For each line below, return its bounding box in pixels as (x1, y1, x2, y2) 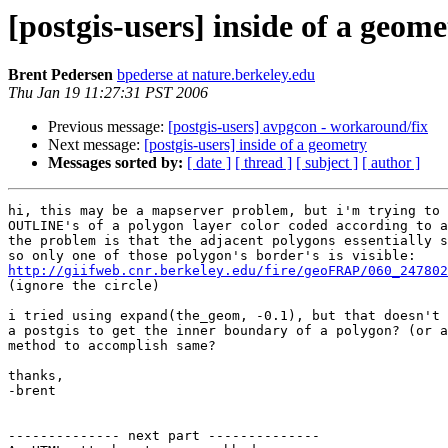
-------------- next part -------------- (8, 428, 320, 444)
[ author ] (362, 154, 420, 172)
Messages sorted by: (48, 154, 183, 172)
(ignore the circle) (8, 278, 160, 294)
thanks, (8, 368, 64, 384)
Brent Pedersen (8, 66, 113, 84)
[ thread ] (235, 154, 292, 172)
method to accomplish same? (8, 338, 216, 354)
